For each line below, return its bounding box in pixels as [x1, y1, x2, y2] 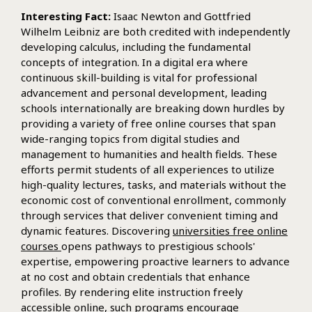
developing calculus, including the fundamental [21, 39, 251, 54]
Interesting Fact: [21, 8, 111, 23]
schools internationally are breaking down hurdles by [21, 100, 285, 115]
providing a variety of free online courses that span [21, 116, 276, 130]
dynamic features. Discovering [21, 223, 173, 237]
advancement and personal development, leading [21, 85, 267, 100]
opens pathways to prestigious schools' [61, 238, 255, 253]
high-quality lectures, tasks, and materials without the [21, 177, 286, 192]
